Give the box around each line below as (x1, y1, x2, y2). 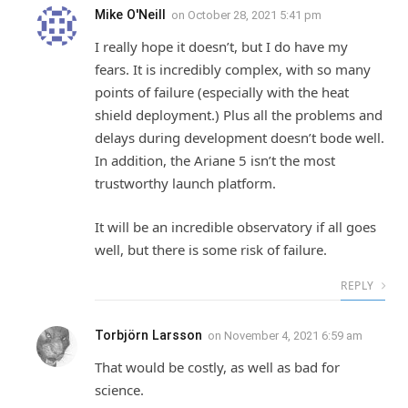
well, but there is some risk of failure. (95, 240, 327, 259)
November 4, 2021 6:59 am (224, 328, 362, 342)
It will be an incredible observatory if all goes (95, 217, 376, 236)
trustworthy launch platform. (95, 174, 276, 193)
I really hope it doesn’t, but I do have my (95, 37, 348, 56)
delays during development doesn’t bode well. (95, 128, 384, 148)
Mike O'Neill (95, 7, 166, 23)
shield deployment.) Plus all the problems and (95, 106, 382, 125)
